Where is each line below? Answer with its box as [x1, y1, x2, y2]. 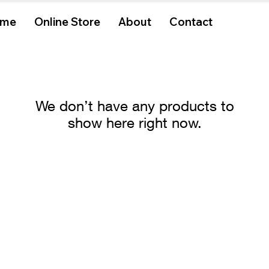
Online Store [34, 14, 100, 29]
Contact [169, 14, 213, 29]
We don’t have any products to [35, 97, 234, 114]
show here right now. [67, 114, 202, 131]
